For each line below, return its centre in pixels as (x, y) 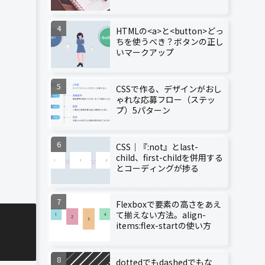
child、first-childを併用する (169, 157)
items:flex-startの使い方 (164, 226)
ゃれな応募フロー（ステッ (166, 99)
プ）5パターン (143, 110)
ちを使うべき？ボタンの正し (170, 42)
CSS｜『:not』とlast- (157, 146)
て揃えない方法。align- (161, 215)
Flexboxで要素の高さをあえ (169, 204)
